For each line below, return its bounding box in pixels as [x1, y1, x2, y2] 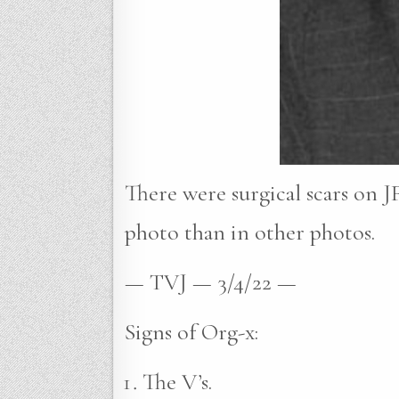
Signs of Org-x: [125, 318, 258, 346]
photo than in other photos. [125, 218, 375, 247]
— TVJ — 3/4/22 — [125, 268, 297, 297]
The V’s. [142, 368, 212, 396]
